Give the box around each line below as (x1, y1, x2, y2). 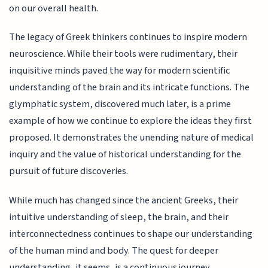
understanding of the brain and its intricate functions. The (9, 80, 250, 95)
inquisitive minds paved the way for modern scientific (9, 63, 230, 78)
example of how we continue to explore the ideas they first (9, 114, 252, 129)
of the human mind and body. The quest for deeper (9, 243, 219, 258)
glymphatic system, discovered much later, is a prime (9, 97, 232, 112)
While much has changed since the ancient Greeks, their (9, 193, 239, 208)
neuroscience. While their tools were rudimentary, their (9, 47, 238, 62)
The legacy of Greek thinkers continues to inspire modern (9, 30, 248, 45)
